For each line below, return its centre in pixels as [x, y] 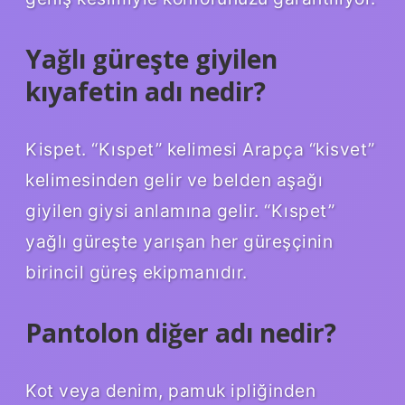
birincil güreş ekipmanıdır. [137, 272]
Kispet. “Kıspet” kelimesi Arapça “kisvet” [200, 149]
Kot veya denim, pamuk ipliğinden [170, 390]
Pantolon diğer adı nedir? [181, 332]
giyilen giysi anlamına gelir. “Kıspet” [180, 210]
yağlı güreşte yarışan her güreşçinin [179, 241]
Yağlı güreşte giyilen [151, 59]
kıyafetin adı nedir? [146, 92]
